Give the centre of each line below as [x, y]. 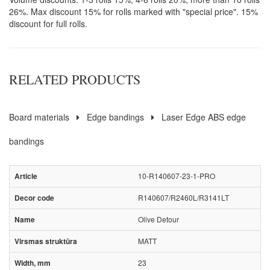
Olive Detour [158, 219]
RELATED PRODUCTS [75, 80]
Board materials [39, 117]
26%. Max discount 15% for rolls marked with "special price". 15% [133, 12]
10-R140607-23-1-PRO [176, 176]
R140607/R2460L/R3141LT [183, 198]
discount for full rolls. [48, 24]
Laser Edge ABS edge [204, 117]
